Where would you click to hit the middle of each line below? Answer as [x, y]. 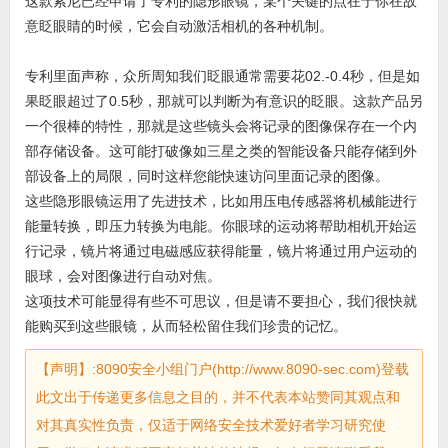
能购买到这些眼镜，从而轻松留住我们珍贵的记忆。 [185, 326]
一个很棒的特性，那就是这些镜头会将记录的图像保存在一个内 [220, 126]
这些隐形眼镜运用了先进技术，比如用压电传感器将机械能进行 [220, 201]
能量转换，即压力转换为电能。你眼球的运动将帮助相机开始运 [220, 226]
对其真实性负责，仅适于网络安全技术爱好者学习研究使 [210, 425]
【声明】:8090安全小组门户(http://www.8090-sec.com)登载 [222, 369]
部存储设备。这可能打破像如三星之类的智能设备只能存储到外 [220, 151]
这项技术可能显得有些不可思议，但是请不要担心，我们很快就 [220, 301]
